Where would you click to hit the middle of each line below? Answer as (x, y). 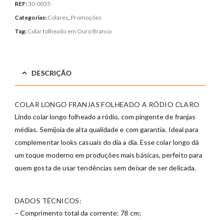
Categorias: (31, 18)
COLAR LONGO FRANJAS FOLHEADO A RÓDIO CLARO (107, 105)
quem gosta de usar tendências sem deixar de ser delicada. (105, 168)
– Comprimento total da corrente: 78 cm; (78, 213)
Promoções (86, 18)
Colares (58, 18)
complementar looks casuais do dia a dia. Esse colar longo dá (107, 142)
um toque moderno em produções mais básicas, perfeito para (109, 155)
